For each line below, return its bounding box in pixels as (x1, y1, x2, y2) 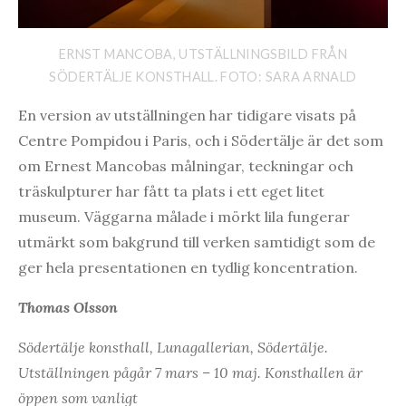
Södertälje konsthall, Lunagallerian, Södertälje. (18, 338, 328, 357)
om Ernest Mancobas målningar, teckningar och (18, 157, 353, 176)
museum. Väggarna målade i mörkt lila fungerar (18, 208, 350, 227)
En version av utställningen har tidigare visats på (18, 106, 356, 125)
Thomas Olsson (18, 298, 118, 317)
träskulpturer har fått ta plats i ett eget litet (18, 182, 324, 201)
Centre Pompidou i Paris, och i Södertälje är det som (18, 131, 383, 150)
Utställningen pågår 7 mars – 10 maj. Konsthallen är (18, 363, 362, 382)
